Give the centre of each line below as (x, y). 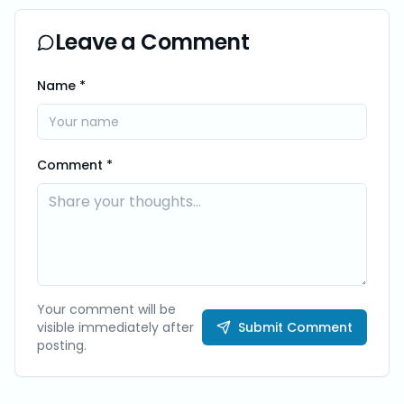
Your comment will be (106, 309)
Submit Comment (295, 327)
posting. (62, 345)
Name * (61, 86)
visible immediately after (115, 327)
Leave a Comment (152, 42)
